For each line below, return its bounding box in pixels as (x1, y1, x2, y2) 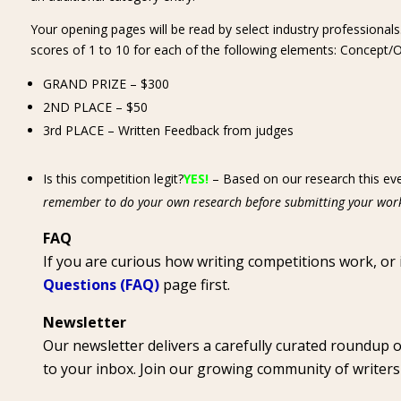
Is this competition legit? (42, 170, 183, 187)
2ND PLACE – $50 (42, 98, 148, 115)
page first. (158, 275, 230, 294)
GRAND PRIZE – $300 (42, 75, 169, 92)
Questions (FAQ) (42, 275, 159, 294)
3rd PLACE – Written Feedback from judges (42, 122, 294, 139)
